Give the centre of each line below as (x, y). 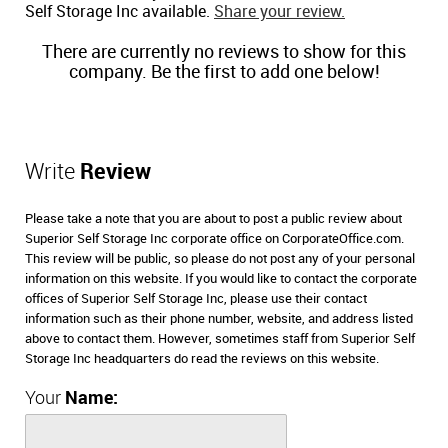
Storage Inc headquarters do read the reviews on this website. (202, 359)
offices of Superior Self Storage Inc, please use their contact (196, 299)
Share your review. (279, 13)
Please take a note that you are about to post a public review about (213, 219)
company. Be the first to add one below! (224, 73)
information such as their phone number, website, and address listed (219, 319)
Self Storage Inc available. (119, 13)
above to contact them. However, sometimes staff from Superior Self (220, 339)
